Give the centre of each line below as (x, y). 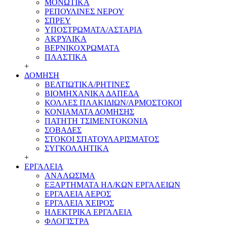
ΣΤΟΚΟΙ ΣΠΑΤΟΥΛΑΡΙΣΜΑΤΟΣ (102, 139)
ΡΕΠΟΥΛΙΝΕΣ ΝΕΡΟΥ (84, 11)
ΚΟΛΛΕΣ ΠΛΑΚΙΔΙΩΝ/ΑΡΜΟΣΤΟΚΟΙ (113, 103)
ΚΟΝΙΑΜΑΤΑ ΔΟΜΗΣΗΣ (89, 112)
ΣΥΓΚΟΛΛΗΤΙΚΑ (77, 148)
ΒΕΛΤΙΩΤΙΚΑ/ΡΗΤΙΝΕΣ (87, 84)
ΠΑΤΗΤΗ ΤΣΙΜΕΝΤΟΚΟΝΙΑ (96, 121)
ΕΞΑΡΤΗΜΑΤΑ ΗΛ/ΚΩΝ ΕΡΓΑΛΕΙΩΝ (112, 185)
